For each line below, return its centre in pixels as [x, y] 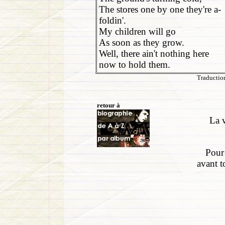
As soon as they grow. [142, 42]
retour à [108, 105]
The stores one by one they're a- [160, 9]
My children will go [137, 31]
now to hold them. [135, 65]
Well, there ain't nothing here [154, 53]
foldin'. [113, 20]
